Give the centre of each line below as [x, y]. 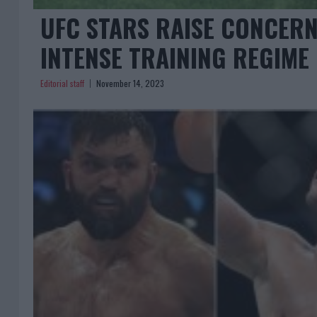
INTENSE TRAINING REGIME [175, 57]
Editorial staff [62, 83]
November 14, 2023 [130, 83]
